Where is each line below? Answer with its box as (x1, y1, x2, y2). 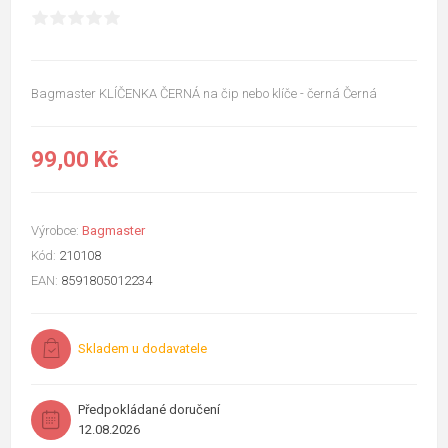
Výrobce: (31, 222, 79, 238)
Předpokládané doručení (78, 401, 220, 417)
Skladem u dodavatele (78, 340, 207, 356)
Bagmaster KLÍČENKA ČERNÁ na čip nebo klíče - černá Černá (31, 85, 377, 101)
